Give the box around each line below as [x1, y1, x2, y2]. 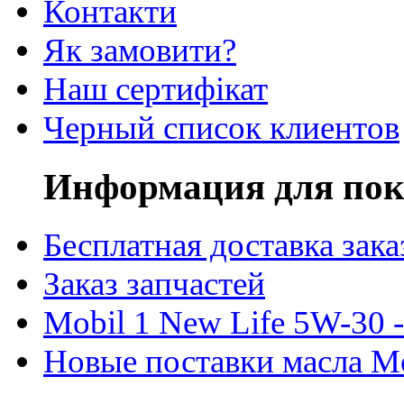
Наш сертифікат [43, 69, 268, 107]
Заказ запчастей [43, 265, 265, 303]
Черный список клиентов [43, 108, 399, 146]
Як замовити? [43, 31, 236, 69]
